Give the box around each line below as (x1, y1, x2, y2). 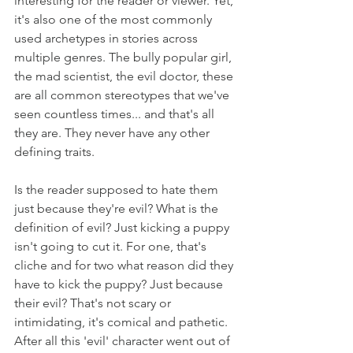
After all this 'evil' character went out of (14, 333, 233, 348)
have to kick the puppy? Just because (14, 277, 226, 292)
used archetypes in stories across (14, 31, 201, 46)
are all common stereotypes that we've (14, 87, 232, 102)
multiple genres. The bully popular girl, (14, 50, 235, 65)
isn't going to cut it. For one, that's (14, 239, 210, 254)
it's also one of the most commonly (14, 12, 215, 27)
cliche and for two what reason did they (14, 258, 236, 273)
